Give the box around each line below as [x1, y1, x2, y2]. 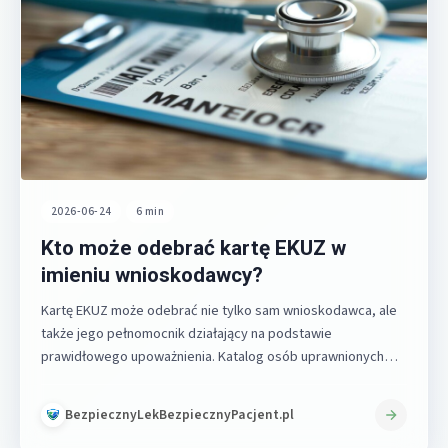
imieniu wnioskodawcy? [41, 262, 263, 287]
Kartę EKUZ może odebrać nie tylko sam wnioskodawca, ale [41, 299, 397, 321]
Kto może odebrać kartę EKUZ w [41, 235, 346, 260]
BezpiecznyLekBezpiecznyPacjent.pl [65, 405, 294, 425]
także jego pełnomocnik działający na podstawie [41, 322, 332, 344]
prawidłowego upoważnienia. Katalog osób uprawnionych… [41, 345, 398, 367]
